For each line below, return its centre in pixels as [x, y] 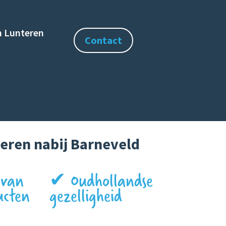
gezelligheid [86, 196]
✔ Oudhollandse [101, 181]
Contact [103, 40]
